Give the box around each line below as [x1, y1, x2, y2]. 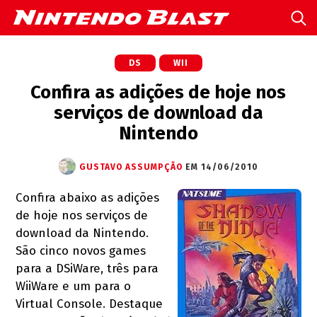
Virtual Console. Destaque [16, 296, 163, 311]
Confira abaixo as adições [16, 190, 160, 205]
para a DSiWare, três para [16, 261, 159, 276]
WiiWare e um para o [16, 279, 132, 294]
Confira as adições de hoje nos [30, 81, 287, 103]
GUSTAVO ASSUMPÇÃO [79, 162, 183, 172]
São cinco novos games [16, 243, 146, 258]
